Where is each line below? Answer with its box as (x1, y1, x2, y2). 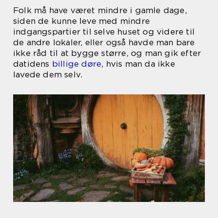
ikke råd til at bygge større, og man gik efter (13, 48, 201, 58)
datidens (13, 59, 52, 69)
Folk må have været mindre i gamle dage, (13, 5, 187, 15)
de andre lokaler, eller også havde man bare (13, 37, 195, 47)
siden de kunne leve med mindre (13, 16, 150, 26)
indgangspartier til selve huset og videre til (13, 27, 195, 36)
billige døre (52, 59, 102, 69)
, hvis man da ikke (101, 59, 175, 69)
